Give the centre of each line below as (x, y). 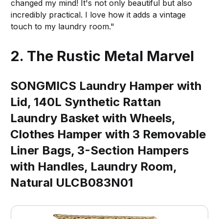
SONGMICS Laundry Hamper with (106, 86)
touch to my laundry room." (63, 27)
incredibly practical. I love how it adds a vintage (99, 15)
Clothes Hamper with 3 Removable (108, 134)
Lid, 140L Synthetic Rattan (86, 102)
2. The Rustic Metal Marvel (102, 56)
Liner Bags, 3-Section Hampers (100, 151)
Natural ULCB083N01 (72, 183)
